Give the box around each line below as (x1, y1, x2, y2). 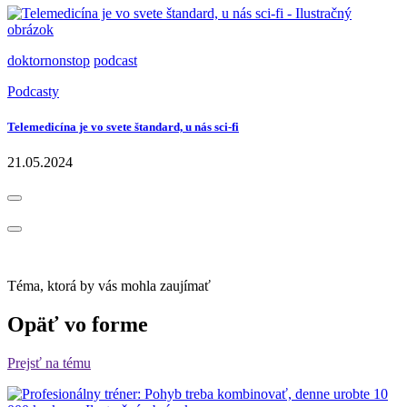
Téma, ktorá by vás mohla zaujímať (7, 278, 211, 294)
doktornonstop (7, 53, 90, 69)
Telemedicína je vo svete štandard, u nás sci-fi (7, 120, 239, 134)
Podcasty (7, 84, 59, 100)
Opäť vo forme (7, 313, 148, 337)
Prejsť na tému (7, 355, 91, 372)
